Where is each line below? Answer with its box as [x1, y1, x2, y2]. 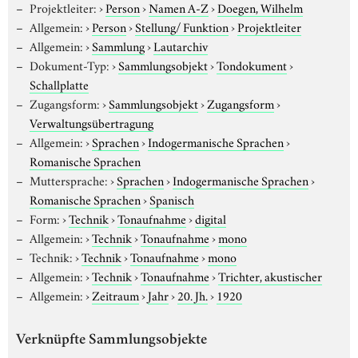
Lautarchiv [153, 36, 208, 54]
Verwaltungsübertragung [30, 113, 153, 131]
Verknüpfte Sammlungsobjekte [16, 332, 207, 348]
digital [194, 209, 226, 227]
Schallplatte [30, 74, 89, 93]
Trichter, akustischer [217, 266, 322, 284]
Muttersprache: [29, 170, 108, 189]
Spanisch [149, 189, 194, 208]
